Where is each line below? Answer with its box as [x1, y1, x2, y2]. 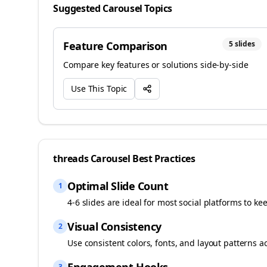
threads [53, 152, 89, 165]
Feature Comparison [63, 39, 167, 53]
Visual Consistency [67, 219, 162, 234]
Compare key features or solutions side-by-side [63, 59, 249, 70]
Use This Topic [71, 83, 128, 94]
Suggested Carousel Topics [53, 2, 172, 15]
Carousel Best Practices [88, 152, 195, 165]
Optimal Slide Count [67, 179, 169, 193]
